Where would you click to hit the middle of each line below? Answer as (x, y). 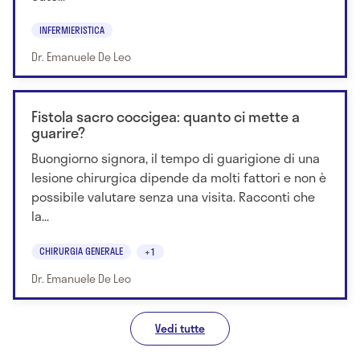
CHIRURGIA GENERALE (81, 250)
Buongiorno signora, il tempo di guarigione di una (176, 158)
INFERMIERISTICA (72, 30)
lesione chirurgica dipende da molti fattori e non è (179, 178)
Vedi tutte (180, 328)
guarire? (58, 133)
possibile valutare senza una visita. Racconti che (173, 197)
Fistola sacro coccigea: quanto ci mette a (166, 117)
